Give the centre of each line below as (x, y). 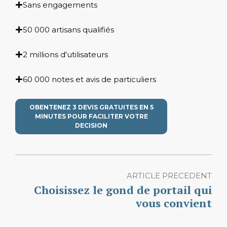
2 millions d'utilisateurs (65, 54)
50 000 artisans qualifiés (68, 29)
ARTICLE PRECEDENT (169, 175)
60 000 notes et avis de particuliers (89, 79)
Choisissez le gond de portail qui (123, 190)
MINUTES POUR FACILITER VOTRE (91, 116)
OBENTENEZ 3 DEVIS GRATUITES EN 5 (91, 107)
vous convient (174, 203)
